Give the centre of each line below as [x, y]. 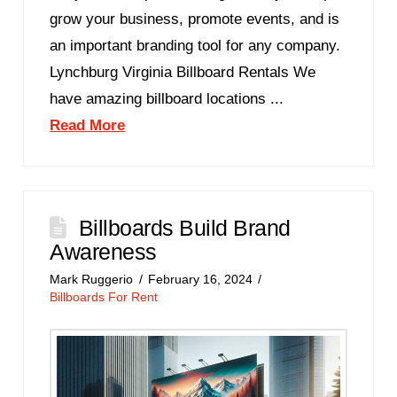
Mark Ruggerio [92, 279]
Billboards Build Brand [184, 227]
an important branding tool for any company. [195, 46]
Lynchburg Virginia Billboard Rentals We [183, 73]
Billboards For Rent [104, 297]
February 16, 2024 [200, 279]
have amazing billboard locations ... [167, 99]
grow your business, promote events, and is [195, 19]
